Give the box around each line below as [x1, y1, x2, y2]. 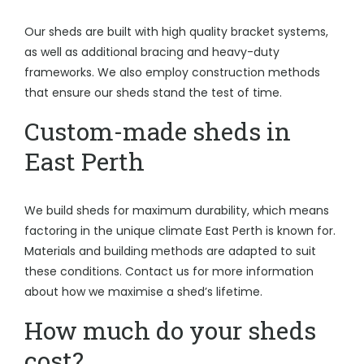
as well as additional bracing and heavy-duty [24, 44, 279, 60]
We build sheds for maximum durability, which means [24, 202, 329, 219]
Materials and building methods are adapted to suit [24, 243, 316, 259]
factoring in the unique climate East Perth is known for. [24, 223, 336, 239]
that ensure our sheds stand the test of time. [24, 84, 282, 101]
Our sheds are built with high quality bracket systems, [24, 24, 328, 40]
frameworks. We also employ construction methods [24, 64, 320, 80]
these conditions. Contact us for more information [24, 263, 314, 279]
